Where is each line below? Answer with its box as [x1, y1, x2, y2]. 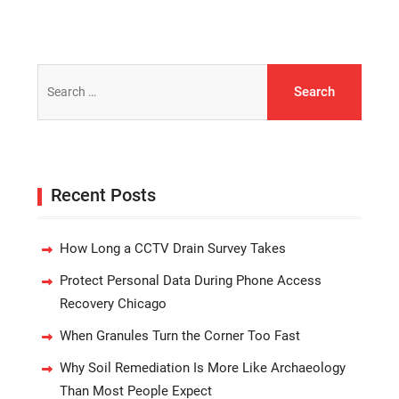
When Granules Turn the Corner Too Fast [59, 327, 300, 344]
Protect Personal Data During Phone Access [59, 272, 322, 289]
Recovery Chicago [59, 295, 167, 312]
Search [36, 66, 77, 83]
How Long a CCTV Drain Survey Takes [59, 240, 286, 256]
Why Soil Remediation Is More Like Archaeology [59, 359, 346, 376]
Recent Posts [50, 183, 156, 206]
